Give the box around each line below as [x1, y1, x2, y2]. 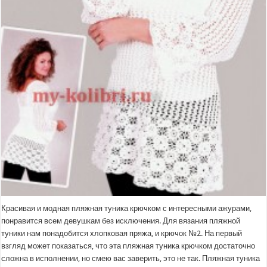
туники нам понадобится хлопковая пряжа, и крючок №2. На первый [1, 228, 243, 238]
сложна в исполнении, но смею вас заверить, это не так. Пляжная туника [1, 253, 260, 263]
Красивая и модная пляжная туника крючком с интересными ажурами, [1, 203, 252, 213]
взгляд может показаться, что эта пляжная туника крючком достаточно [1, 241, 256, 250]
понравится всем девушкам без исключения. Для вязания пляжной [1, 216, 241, 225]
